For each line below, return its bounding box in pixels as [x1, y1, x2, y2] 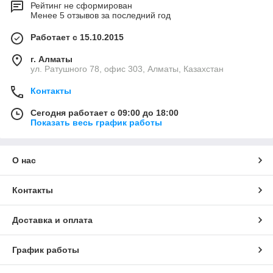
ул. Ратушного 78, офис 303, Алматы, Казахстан [30, 64, 224, 74]
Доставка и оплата [12, 215, 93, 225]
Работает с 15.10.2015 [30, 32, 124, 43]
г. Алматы [30, 54, 73, 65]
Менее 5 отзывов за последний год [30, 10, 171, 21]
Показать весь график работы [30, 118, 162, 128]
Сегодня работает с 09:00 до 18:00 [30, 108, 179, 118]
